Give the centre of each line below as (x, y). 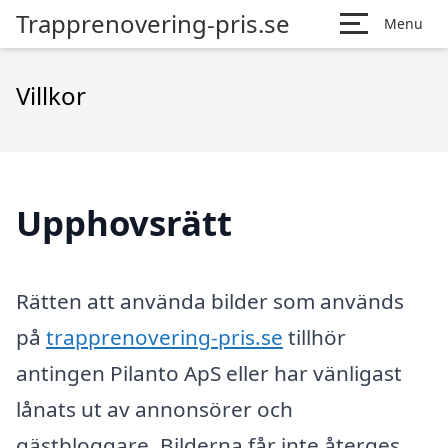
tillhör (314, 336)
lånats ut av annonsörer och (154, 408)
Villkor (51, 95)
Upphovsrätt (124, 222)
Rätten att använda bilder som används (210, 300)
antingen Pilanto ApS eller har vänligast (209, 372)
